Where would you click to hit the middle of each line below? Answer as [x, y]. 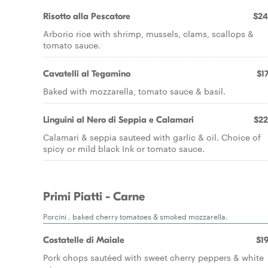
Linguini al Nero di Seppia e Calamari [118, 120]
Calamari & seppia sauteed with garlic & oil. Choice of [152, 137]
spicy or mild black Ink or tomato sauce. [124, 148]
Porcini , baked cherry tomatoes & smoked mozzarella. [135, 216]
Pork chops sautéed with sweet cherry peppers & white [153, 257]
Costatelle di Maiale [84, 240]
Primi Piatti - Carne [94, 197]
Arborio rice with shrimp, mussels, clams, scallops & [148, 33]
